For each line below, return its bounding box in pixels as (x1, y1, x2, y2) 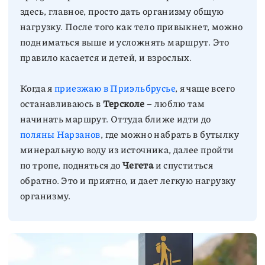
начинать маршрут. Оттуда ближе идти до (20, 112, 211, 125)
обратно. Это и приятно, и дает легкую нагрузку (20, 173, 236, 187)
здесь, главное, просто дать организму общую (20, 4, 224, 18)
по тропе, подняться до (20, 158, 122, 172)
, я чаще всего (174, 81, 235, 95)
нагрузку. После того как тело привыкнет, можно (20, 20, 243, 33)
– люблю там (144, 96, 205, 110)
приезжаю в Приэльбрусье (54, 81, 175, 95)
